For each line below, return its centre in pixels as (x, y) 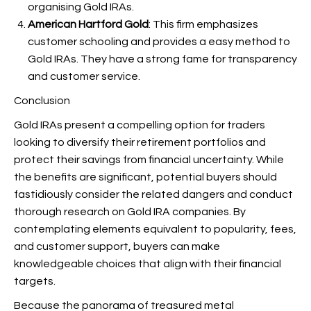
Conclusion (42, 101)
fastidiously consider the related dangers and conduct (153, 194)
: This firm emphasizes (203, 24)
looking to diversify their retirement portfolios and (140, 142)
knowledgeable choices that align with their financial (148, 264)
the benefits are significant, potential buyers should (145, 177)
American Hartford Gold (88, 24)
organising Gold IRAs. (81, 7)
